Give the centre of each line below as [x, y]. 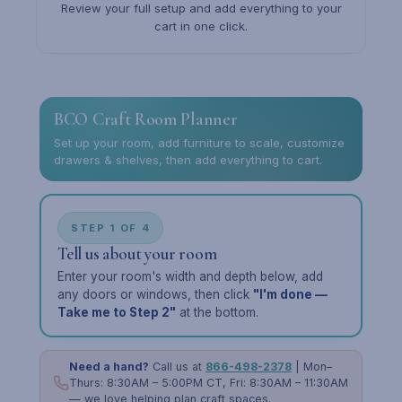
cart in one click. [201, 26]
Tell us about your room [137, 253]
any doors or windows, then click [155, 294]
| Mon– [312, 367]
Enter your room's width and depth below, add [190, 276]
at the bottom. [217, 312]
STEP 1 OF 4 [111, 228]
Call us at [177, 367]
